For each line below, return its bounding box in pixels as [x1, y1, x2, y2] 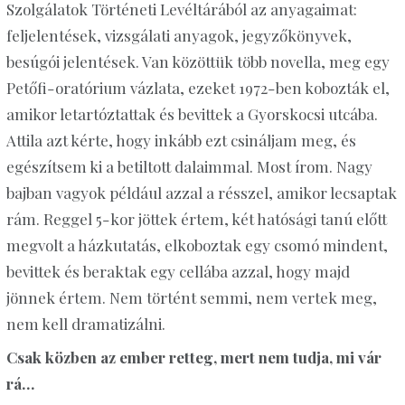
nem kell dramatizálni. [5, 313, 165, 334]
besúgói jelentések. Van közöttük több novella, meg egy [5, 51, 390, 71]
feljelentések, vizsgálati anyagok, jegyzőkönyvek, [5, 24, 352, 45]
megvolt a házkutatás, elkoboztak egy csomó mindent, [5, 234, 388, 255]
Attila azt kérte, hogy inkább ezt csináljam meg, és [5, 129, 356, 150]
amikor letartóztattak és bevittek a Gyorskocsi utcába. [5, 103, 378, 124]
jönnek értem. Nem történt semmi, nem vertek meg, [5, 287, 377, 307]
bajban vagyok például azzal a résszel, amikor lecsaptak [5, 182, 397, 202]
